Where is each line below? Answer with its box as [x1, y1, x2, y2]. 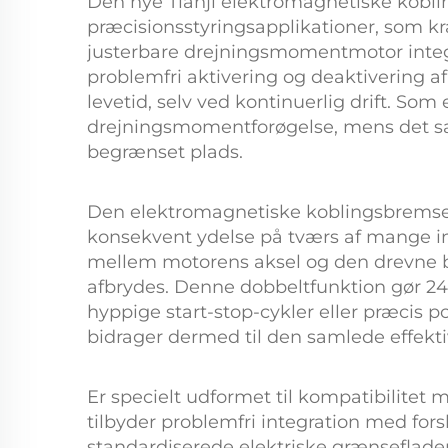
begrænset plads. [87, 141, 243, 163]
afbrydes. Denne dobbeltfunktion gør [87, 276, 426, 298]
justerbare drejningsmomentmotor [87, 41, 408, 63]
